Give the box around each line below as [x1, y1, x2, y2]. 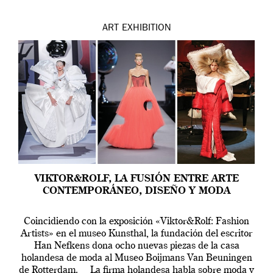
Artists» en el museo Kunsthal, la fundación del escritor [21, 229, 252, 239]
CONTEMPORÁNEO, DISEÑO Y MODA [43, 186, 230, 197]
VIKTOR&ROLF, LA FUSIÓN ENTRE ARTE [34, 174, 239, 185]
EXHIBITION [121, 24, 171, 34]
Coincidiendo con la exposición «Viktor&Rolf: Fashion [24, 217, 249, 227]
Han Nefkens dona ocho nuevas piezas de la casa [34, 241, 239, 252]
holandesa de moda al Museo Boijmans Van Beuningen [21, 253, 252, 264]
